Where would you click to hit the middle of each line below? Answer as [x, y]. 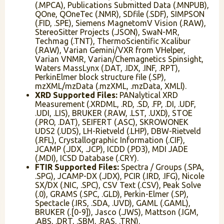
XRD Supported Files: [76, 95]
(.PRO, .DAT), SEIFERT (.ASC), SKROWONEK [112, 122]
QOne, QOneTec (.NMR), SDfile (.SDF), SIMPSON [120, 14]
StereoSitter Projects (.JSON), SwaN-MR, [107, 32]
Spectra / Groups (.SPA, [161, 167]
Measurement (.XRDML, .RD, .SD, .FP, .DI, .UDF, [115, 104]
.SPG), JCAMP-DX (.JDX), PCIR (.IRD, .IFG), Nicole [120, 176]
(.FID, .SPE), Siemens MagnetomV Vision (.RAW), [120, 23]
